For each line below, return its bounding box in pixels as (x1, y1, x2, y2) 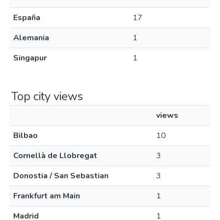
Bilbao (13, 130, 38, 141)
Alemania (13, 32, 49, 43)
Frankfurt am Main (13, 191, 80, 201)
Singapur (13, 53, 47, 63)
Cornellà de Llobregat (13, 150, 97, 161)
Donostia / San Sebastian (13, 170, 109, 181)
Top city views (11, 88, 83, 104)
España (13, 12, 40, 23)
